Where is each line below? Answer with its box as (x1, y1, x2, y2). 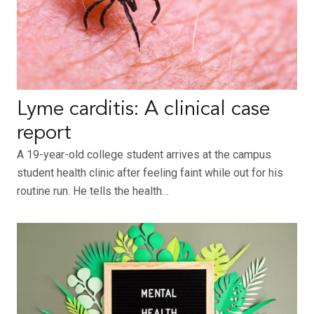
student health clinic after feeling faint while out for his (17, 166, 283, 180)
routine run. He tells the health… (17, 184, 169, 198)
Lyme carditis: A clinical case (17, 100, 270, 121)
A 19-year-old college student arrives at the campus (17, 148, 271, 162)
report (17, 123, 71, 144)
